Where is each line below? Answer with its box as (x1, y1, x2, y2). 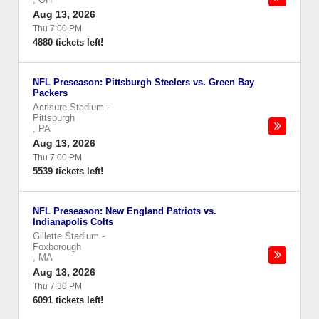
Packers (33, 88, 68, 98)
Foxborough (33, 241, 81, 252)
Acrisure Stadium (33, 102, 104, 113)
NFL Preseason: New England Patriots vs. (33, 206, 216, 216)
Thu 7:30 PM (33, 281, 82, 291)
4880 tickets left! (33, 37, 103, 48)
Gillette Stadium (33, 231, 99, 241)
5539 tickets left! (33, 166, 103, 177)
